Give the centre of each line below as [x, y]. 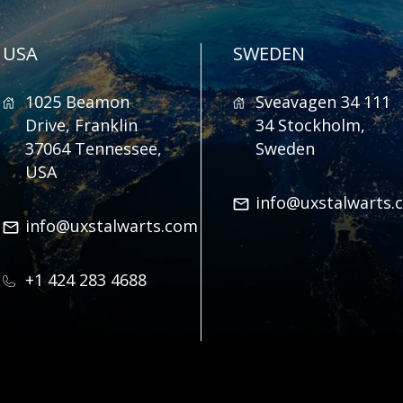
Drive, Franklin [81, 125]
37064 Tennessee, [93, 148]
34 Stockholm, [310, 125]
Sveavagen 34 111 [323, 102]
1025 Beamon [77, 102]
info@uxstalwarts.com [111, 226]
